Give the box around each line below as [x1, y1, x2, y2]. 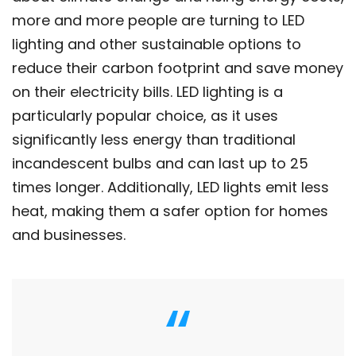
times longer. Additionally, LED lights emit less [12, 176, 329, 197]
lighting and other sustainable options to [12, 33, 301, 54]
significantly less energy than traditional [12, 129, 296, 149]
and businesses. [12, 224, 126, 245]
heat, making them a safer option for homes [12, 200, 328, 221]
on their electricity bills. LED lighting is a [12, 81, 283, 102]
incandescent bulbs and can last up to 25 [12, 153, 308, 173]
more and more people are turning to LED [12, 10, 304, 30]
